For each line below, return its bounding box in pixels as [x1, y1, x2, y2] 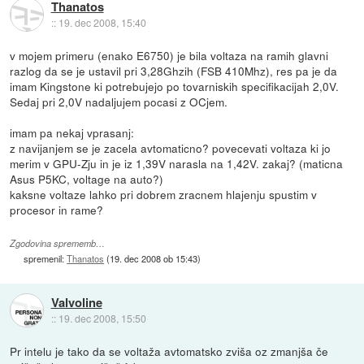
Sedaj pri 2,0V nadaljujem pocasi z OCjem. [10, 93, 228, 110]
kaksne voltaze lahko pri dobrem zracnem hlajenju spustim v [10, 185, 318, 202]
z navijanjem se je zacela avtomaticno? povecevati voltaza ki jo [10, 139, 331, 156]
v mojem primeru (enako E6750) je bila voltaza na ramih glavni [10, 46, 329, 63]
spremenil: [24, 251, 67, 265]
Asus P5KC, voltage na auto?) [10, 170, 164, 187]
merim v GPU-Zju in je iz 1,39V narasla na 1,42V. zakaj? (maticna [10, 154, 344, 171]
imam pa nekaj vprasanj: [10, 123, 135, 141]
